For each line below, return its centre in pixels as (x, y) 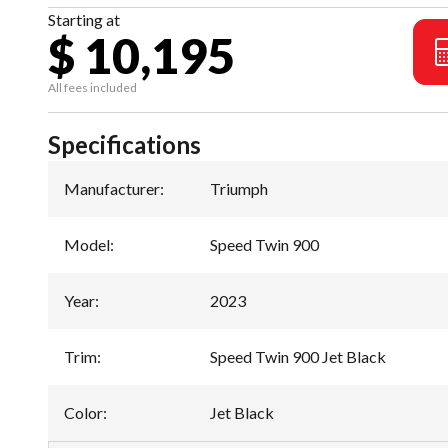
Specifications (124, 144)
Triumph (239, 188)
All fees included (92, 87)
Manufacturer (112, 188)
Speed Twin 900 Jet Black (298, 356)
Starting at (84, 19)
